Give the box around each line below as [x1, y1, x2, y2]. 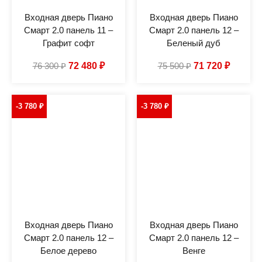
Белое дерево [40, 245, 96, 256]
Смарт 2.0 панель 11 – [24, 25, 113, 35]
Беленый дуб [167, 37, 220, 48]
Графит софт [42, 37, 95, 48]
